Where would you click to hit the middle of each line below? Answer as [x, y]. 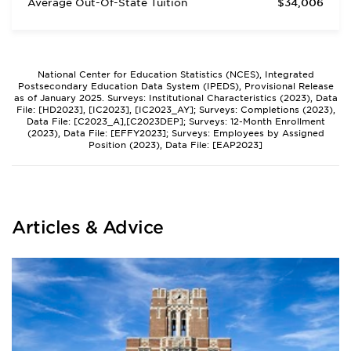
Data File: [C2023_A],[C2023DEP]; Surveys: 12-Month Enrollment [175, 121]
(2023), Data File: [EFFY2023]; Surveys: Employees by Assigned [175, 133]
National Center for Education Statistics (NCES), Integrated [175, 74]
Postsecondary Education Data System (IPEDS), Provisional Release [175, 86]
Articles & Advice [88, 227]
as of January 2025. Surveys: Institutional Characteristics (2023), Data [175, 98]
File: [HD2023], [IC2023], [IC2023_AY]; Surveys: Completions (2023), [175, 110]
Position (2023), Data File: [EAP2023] [175, 145]
